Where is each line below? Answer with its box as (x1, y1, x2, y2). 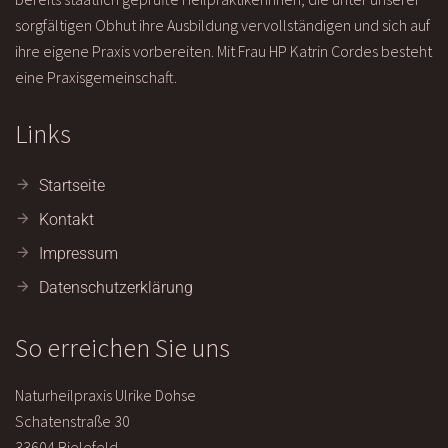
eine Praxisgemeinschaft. (15, 67, 177, 88)
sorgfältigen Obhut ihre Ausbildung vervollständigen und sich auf (15, 15, 430, 36)
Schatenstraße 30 (15, 411, 130, 432)
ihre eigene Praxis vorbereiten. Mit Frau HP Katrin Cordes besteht (15, 41, 432, 62)
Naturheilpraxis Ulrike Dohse (15, 385, 196, 406)
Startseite (39, 176, 105, 196)
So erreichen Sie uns (15, 331, 230, 365)
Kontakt (39, 210, 94, 230)
